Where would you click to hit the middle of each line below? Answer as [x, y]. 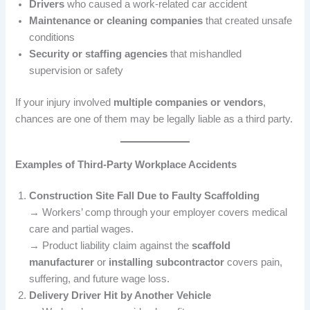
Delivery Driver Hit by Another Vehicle [120, 296]
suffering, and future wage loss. [100, 279]
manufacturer [62, 263]
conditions [52, 37]
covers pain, [254, 263]
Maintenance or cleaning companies [116, 20]
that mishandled [205, 54]
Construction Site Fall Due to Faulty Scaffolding [145, 196]
